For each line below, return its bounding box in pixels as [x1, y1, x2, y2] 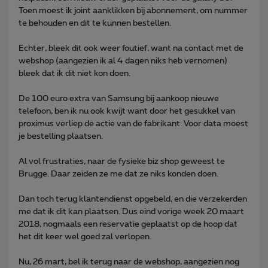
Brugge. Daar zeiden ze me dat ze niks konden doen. [19, 169, 218, 178]
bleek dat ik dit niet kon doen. [19, 69, 130, 78]
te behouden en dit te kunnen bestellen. [19, 19, 171, 28]
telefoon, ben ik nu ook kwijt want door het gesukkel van [19, 106, 235, 115]
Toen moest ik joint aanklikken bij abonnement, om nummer [19, 6, 248, 15]
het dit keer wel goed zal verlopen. [19, 232, 151, 241]
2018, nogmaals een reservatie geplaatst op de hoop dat [19, 220, 237, 229]
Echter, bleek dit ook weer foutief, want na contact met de [19, 44, 243, 53]
